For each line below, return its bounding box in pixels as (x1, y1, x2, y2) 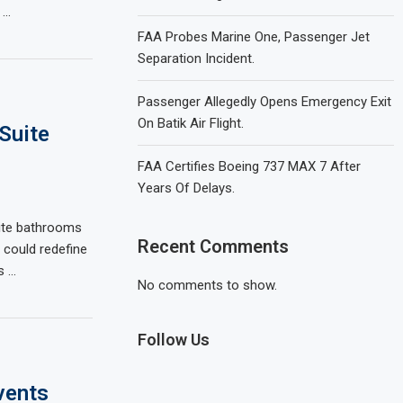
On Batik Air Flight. (138, 115, 245, 131)
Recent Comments (138, 236, 290, 257)
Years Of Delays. (138, 180, 236, 196)
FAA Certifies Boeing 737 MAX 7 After (138, 158, 362, 175)
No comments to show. (138, 277, 278, 293)
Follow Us (138, 330, 210, 349)
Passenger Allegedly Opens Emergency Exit (138, 94, 392, 110)
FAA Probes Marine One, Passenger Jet (138, 29, 371, 45)
